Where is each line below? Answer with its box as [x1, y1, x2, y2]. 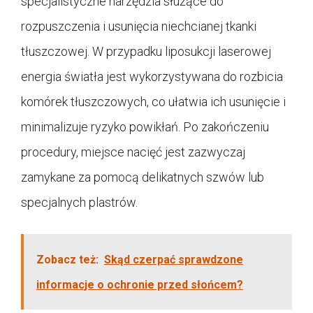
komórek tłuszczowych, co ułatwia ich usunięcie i [21, 94, 286, 109]
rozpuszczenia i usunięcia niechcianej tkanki [21, 18, 256, 34]
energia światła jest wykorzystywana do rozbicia [21, 68, 283, 84]
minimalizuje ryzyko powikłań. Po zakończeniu [21, 119, 269, 134]
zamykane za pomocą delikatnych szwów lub [21, 169, 264, 184]
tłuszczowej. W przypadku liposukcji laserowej [21, 43, 271, 59]
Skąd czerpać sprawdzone [104, 252, 243, 266]
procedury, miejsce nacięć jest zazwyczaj [21, 144, 245, 159]
